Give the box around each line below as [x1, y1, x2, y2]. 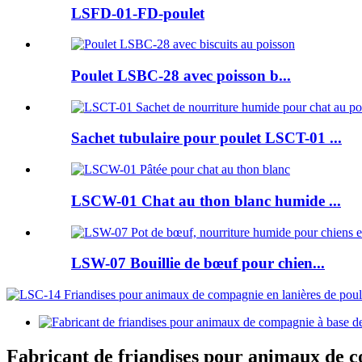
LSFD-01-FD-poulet [71, 4, 204, 22]
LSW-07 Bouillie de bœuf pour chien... [71, 255, 325, 272]
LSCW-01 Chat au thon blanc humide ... [71, 192, 341, 209]
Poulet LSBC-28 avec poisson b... [71, 66, 291, 84]
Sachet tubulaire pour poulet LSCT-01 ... [71, 129, 342, 147]
